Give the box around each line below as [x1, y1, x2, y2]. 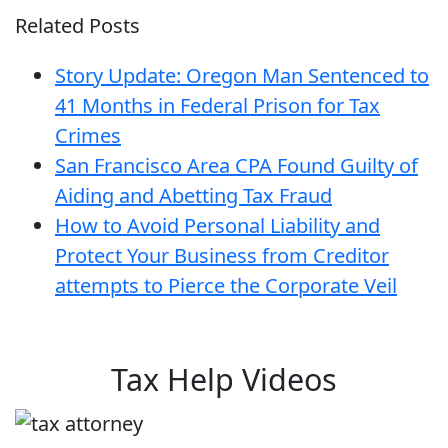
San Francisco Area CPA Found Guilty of [55, 152, 418, 180]
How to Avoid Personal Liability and [55, 212, 380, 240]
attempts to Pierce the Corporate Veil [55, 272, 397, 300]
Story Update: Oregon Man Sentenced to [55, 62, 429, 90]
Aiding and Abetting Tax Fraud [55, 182, 332, 210]
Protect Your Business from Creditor [55, 242, 389, 270]
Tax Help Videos [111, 358, 337, 401]
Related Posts [15, 12, 140, 40]
